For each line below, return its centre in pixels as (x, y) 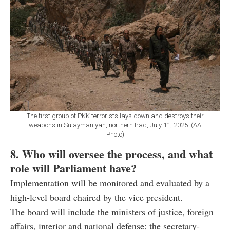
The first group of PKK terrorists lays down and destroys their (115, 116)
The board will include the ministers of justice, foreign (112, 212)
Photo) (115, 135)
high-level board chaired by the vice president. (97, 197)
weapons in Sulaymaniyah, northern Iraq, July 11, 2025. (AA (115, 125)
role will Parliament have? (73, 168)
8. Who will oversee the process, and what (111, 154)
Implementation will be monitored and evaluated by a (110, 183)
